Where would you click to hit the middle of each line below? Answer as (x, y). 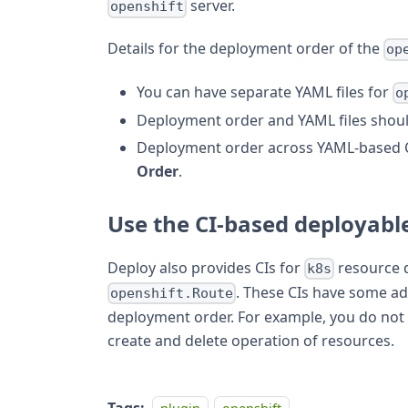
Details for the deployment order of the (245, 49)
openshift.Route (172, 294)
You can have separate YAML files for (265, 92)
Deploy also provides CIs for (206, 267)
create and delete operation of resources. (251, 341)
